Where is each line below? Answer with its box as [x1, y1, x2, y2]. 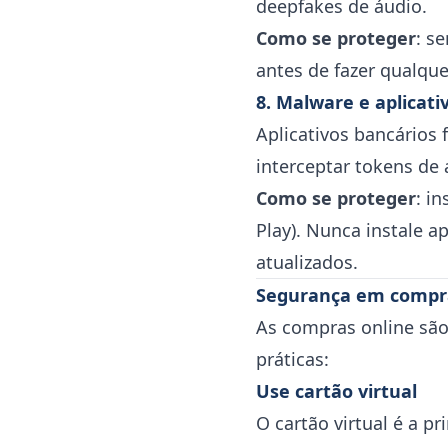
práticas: [256, 347, 329, 371]
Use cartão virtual [256, 379, 417, 403]
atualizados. [256, 250, 358, 274]
